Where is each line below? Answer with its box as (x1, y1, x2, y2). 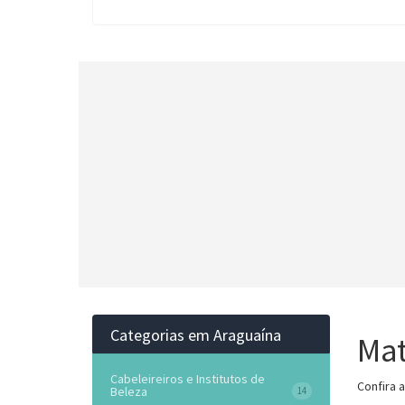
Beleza (110, 383, 147, 400)
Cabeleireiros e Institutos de (110, 371, 265, 387)
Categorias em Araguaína (110, 325, 281, 345)
